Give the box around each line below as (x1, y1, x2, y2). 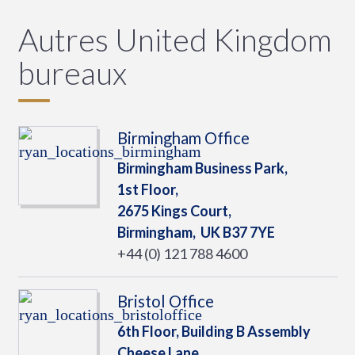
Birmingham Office (116, 128, 250, 147)
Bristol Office (116, 292, 214, 311)
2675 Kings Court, (116, 202, 231, 219)
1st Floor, (116, 181, 178, 198)
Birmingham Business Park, (116, 159, 288, 177)
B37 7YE (219, 223, 275, 241)
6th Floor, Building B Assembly (116, 323, 311, 340)
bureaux (17, 54, 127, 91)
